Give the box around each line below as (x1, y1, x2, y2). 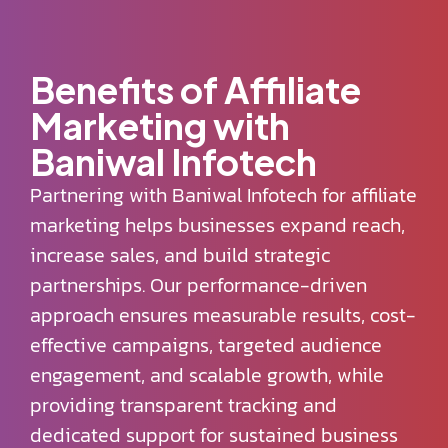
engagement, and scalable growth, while (30, 360, 384, 390)
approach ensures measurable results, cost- (30, 300, 416, 330)
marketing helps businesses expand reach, (30, 210, 405, 240)
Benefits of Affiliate (30, 67, 361, 112)
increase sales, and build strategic (30, 240, 330, 270)
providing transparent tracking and (30, 390, 337, 420)
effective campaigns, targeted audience (30, 330, 382, 360)
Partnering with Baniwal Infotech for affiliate (30, 180, 417, 210)
